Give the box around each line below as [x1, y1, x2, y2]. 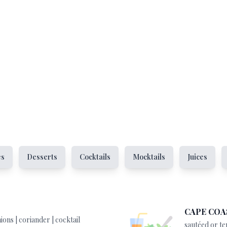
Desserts [27, 152, 57, 162]
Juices [187, 152, 207, 162]
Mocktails [133, 152, 165, 162]
